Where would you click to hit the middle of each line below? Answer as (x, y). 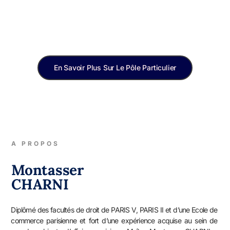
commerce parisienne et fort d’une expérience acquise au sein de (114, 221)
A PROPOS (36, 144)
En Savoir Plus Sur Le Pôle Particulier (115, 68)
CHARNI (40, 185)
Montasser (47, 170)
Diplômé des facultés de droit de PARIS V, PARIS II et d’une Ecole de (114, 210)
